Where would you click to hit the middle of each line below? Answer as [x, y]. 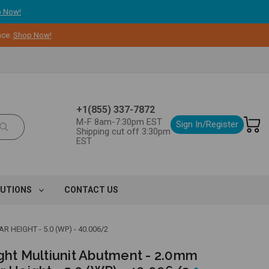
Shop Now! [32, 35]
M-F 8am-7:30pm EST [119, 122]
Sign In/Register [207, 124]
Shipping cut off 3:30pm [123, 131]
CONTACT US [91, 190]
